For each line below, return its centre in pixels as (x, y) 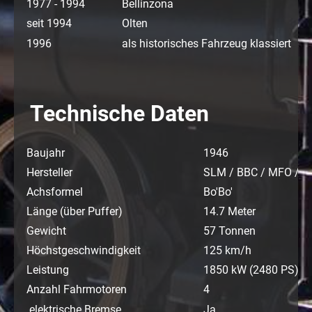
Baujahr (46, 153)
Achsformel (55, 192)
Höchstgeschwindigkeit (84, 250)
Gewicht (46, 231)
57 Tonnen (228, 231)
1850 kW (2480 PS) (250, 270)
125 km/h (226, 250)
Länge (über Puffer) (75, 211)
